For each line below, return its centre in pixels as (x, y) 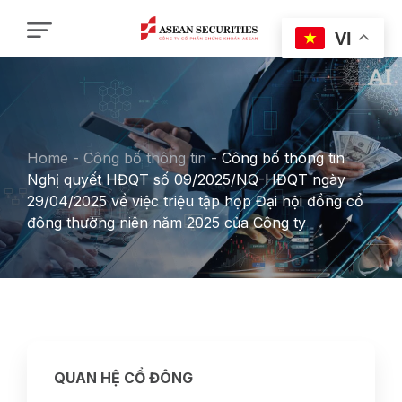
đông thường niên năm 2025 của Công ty (166, 223)
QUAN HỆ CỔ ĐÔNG (123, 378)
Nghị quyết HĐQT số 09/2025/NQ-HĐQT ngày (186, 179)
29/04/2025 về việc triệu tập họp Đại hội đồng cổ (195, 201)
